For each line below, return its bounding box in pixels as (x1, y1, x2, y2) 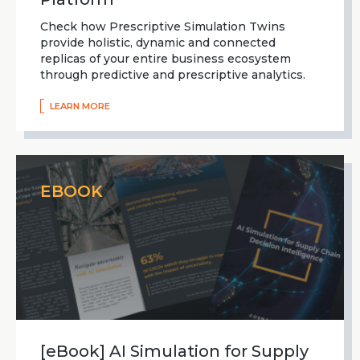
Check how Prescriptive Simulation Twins (40, 18, 285, 34)
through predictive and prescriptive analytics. (40, 67, 305, 82)
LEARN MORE (50, 100, 110, 112)
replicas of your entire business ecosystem (40, 51, 291, 66)
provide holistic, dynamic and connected (40, 35, 276, 50)
